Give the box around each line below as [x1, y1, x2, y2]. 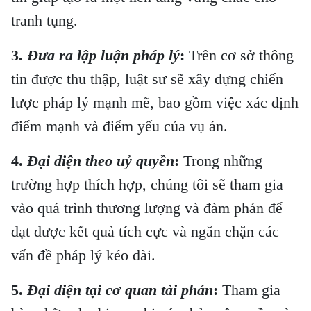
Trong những [183, 152, 262, 170]
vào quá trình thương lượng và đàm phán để [11, 199, 283, 217]
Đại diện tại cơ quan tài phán [27, 281, 213, 299]
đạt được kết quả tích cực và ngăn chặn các [11, 223, 279, 241]
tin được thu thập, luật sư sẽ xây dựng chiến [11, 70, 283, 88]
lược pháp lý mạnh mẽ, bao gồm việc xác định [11, 94, 299, 112]
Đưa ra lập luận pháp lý [27, 47, 180, 65]
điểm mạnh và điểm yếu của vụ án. [11, 117, 228, 135]
